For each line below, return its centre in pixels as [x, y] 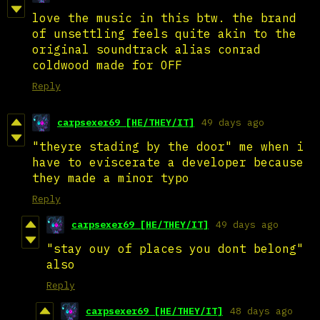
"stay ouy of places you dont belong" [175, 248]
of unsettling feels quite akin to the [164, 33]
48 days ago [261, 311]
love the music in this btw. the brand [164, 17]
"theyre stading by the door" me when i [168, 146]
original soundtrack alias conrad [146, 49]
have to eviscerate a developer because [168, 162]
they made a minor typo [111, 177]
